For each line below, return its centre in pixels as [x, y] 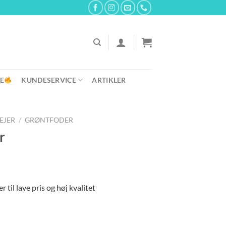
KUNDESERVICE [49, 80]
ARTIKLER [109, 80]
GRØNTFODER [49, 120]
